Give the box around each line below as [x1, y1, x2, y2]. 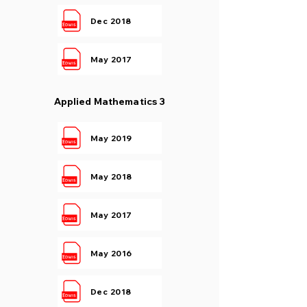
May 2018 [90, 171, 132, 182]
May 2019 [90, 132, 132, 143]
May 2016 [90, 247, 132, 258]
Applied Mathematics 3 [53, 95, 166, 108]
